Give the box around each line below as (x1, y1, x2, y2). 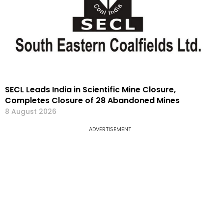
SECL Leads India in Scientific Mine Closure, (5, 84, 176, 96)
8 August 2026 (5, 107, 56, 117)
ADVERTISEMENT (89, 125, 131, 134)
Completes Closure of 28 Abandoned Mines (5, 95, 180, 107)
